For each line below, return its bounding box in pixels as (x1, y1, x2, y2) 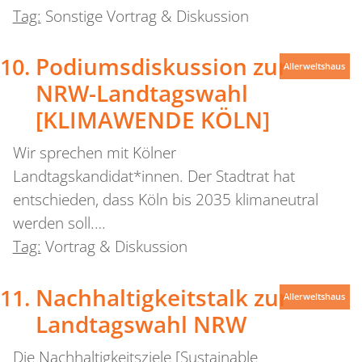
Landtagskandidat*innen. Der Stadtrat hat (12, 166, 295, 187)
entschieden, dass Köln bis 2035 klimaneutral (12, 189, 318, 211)
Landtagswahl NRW (35, 308, 246, 339)
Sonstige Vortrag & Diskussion (44, 5, 249, 27)
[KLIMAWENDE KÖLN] (35, 104, 270, 136)
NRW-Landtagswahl (35, 78, 248, 109)
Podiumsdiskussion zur (35, 51, 288, 82)
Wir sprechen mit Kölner (12, 142, 176, 164)
